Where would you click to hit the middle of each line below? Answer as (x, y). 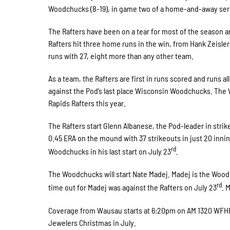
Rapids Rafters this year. (87, 103)
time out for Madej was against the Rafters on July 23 (133, 187)
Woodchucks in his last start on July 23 (110, 151)
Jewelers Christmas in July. (92, 222)
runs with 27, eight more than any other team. (121, 56)
